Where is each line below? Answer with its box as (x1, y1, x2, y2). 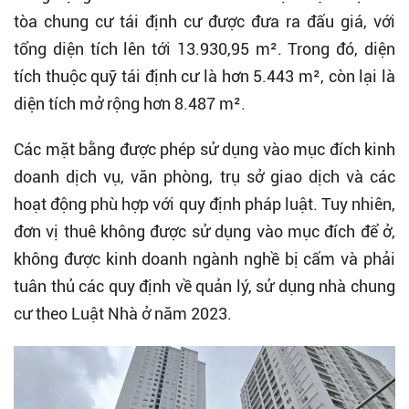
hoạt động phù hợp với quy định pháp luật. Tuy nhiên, (14, 194, 395, 214)
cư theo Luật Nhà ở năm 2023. (14, 304, 232, 323)
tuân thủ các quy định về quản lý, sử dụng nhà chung (14, 277, 395, 296)
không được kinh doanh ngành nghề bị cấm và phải (14, 249, 395, 268)
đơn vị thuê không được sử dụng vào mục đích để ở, (14, 222, 395, 241)
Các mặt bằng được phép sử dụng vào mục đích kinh (14, 140, 395, 159)
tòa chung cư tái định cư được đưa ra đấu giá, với (14, 12, 395, 31)
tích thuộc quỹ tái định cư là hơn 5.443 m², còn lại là (14, 67, 395, 86)
